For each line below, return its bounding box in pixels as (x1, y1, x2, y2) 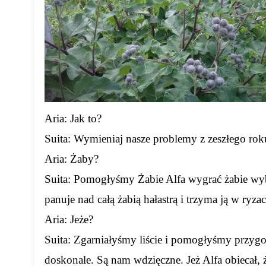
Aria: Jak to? (45, 112, 102, 125)
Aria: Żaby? (45, 153, 99, 166)
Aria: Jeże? (45, 213, 94, 226)
